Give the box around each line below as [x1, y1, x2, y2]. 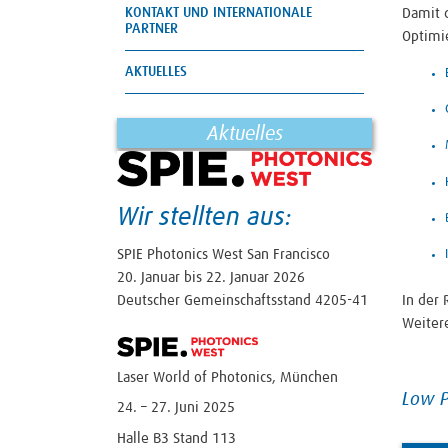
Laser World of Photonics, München [117, 369, 338, 385]
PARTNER [125, 21, 178, 36]
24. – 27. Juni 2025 [117, 400, 235, 416]
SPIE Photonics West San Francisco [117, 247, 330, 263]
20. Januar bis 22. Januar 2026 [117, 270, 305, 286]
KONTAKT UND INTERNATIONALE [125, 5, 312, 20]
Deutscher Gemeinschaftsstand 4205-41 [117, 293, 372, 309]
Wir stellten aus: [117, 205, 292, 232]
